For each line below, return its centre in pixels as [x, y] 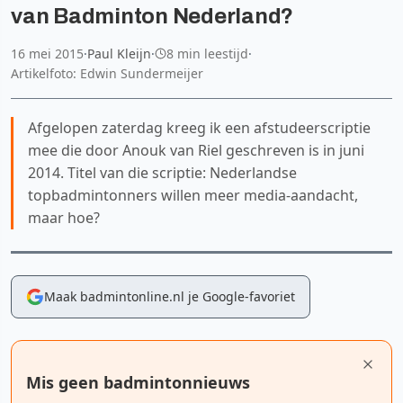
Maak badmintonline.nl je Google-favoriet [170, 296]
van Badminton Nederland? [152, 16]
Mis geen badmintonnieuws [138, 382]
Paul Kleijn [119, 53]
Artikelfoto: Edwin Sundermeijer [107, 73]
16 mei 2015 [47, 53]
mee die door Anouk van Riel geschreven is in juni [196, 150]
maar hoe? [64, 217]
